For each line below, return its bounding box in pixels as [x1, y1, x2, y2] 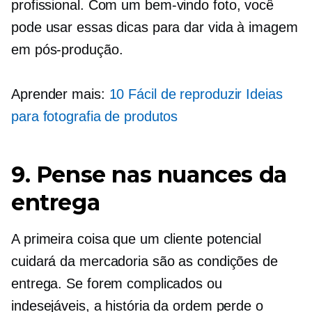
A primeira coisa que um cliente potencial [11, 231, 261, 247]
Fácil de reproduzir [128, 86, 242, 102]
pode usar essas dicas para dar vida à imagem [11, 19, 298, 36]
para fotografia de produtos [11, 109, 178, 125]
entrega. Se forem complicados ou [11, 276, 222, 292]
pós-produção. [34, 42, 123, 58]
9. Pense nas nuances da [11, 161, 287, 189]
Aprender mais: [11, 86, 109, 102]
